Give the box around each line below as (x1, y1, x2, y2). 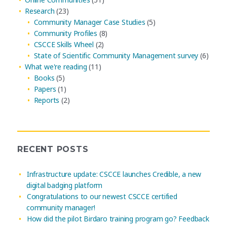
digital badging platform (26, 180, 103, 191)
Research (25, 6, 55, 16)
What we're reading (25, 61, 87, 71)
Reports (33, 95, 60, 105)
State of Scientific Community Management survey (33, 50, 199, 60)
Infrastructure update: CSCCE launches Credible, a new (26, 169, 202, 179)
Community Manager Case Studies (33, 17, 145, 27)
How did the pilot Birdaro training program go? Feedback (26, 214, 209, 224)
